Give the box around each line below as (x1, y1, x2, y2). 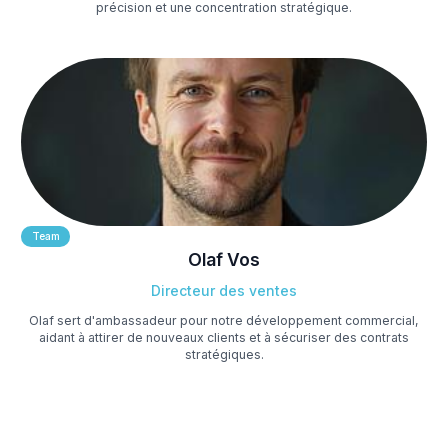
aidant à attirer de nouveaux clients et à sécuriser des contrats (39, 329, 409, 345)
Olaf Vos (188, 249, 260, 270)
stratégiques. (184, 346, 264, 362)
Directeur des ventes (151, 282, 297, 299)
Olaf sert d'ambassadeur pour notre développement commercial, (29, 312, 419, 328)
